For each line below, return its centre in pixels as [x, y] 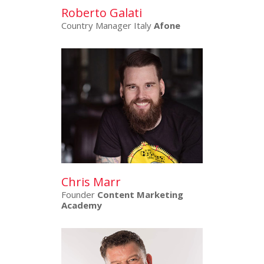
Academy [82, 205]
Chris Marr [91, 181]
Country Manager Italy [108, 26]
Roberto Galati [102, 13]
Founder [78, 194]
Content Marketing [139, 194]
